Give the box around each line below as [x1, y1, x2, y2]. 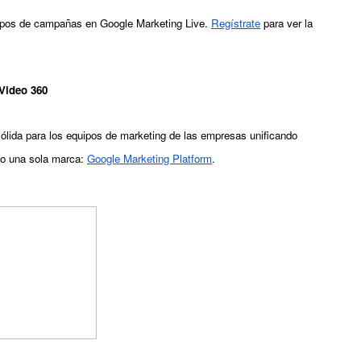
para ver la [260, 15, 313, 31]
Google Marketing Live [100, 15, 205, 31]
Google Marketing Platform [87, 151, 212, 166]
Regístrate [211, 15, 260, 31]
